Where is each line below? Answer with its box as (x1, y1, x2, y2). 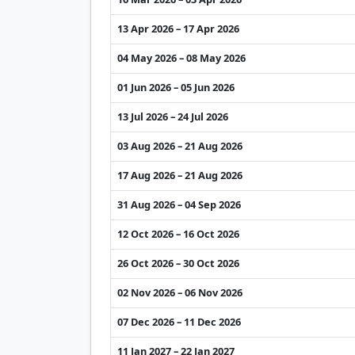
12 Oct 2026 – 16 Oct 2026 (117, 226, 239, 241)
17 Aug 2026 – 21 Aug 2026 (117, 167, 242, 182)
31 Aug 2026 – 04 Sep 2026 (117, 197, 241, 212)
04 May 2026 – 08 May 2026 (117, 50, 246, 65)
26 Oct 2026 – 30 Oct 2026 (117, 255, 239, 270)
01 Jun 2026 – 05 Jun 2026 (117, 79, 235, 94)
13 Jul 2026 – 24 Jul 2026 (117, 109, 228, 124)
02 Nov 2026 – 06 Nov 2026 (117, 284, 242, 300)
